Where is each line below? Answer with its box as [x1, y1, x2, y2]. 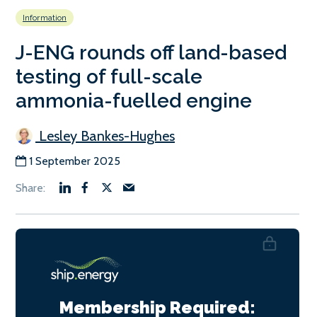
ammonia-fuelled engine [16, 89, 252, 113]
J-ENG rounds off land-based [16, 41, 287, 65]
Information [23, 13, 67, 23]
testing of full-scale [16, 65, 202, 89]
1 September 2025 [29, 154, 120, 168]
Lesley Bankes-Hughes [35, 127, 175, 145]
